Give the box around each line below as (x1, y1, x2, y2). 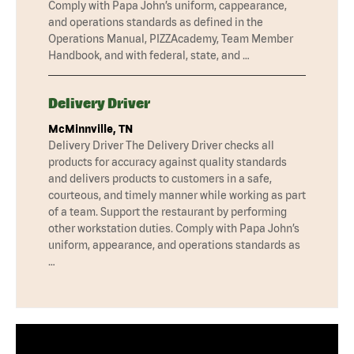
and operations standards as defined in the (48, 15, 263, 28)
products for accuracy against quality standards (48, 155, 287, 168)
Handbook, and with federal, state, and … (48, 48, 250, 62)
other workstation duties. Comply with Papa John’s (48, 221, 299, 235)
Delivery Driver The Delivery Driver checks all (48, 138, 274, 152)
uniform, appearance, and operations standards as (48, 238, 300, 251)
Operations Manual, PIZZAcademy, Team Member (48, 32, 293, 45)
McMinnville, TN (48, 122, 133, 135)
